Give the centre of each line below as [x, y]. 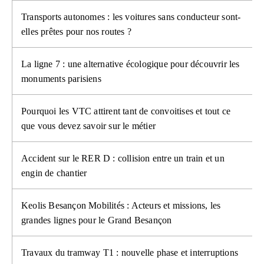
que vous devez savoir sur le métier [88, 126]
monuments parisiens [61, 79]
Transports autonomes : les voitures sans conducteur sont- [131, 17]
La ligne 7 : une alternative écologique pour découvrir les [131, 64]
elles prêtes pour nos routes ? [76, 32]
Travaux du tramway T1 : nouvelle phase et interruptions [130, 253]
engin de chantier [54, 173]
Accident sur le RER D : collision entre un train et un [123, 159]
